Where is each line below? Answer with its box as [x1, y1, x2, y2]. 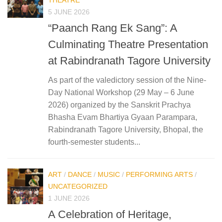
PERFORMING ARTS [126, 170, 193, 178]
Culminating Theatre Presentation [48, 38, 208, 51]
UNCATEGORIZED [48, 182, 108, 190]
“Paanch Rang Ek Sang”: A [48, 21, 177, 34]
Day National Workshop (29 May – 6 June [48, 88, 194, 97]
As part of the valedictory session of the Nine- [48, 75, 206, 84]
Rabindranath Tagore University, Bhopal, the [48, 125, 203, 134]
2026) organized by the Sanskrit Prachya [48, 100, 191, 109]
